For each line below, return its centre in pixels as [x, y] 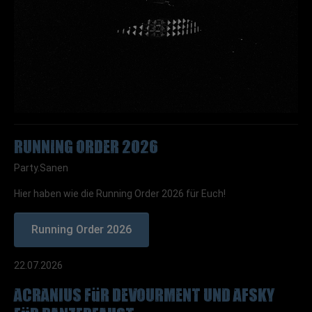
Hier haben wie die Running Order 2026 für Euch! [121, 193]
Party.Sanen [42, 167]
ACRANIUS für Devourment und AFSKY [144, 293]
